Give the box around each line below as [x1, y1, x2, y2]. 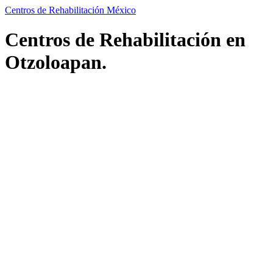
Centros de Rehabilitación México [5, 5, 136, 15]
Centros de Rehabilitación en [5, 29, 246, 51]
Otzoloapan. [5, 51, 107, 74]
